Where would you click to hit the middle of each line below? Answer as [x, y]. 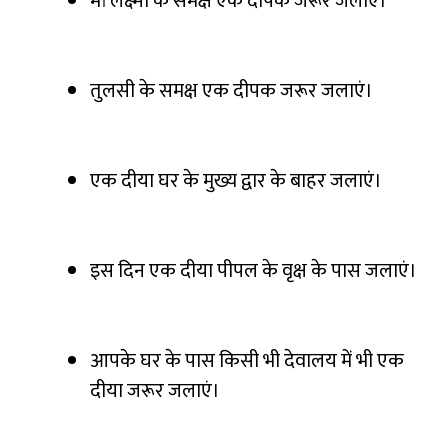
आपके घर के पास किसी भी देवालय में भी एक [247, 361]
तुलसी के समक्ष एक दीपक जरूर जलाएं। [231, 91]
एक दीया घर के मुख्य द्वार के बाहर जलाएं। [236, 181]
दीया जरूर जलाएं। [155, 391]
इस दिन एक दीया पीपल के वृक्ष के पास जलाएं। [253, 271]
